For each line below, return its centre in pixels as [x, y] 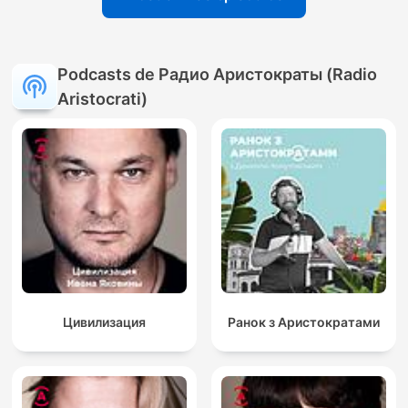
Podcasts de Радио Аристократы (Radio [217, 75]
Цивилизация [104, 322]
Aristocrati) [102, 99]
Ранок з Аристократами [304, 322]
